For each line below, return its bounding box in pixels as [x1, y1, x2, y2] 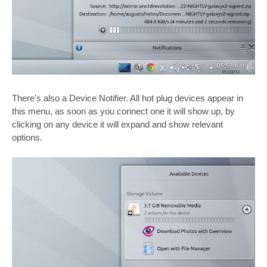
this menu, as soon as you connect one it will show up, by [12, 105, 235, 116]
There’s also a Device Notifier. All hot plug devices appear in [12, 92, 243, 103]
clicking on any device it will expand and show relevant [12, 119, 223, 129]
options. [12, 132, 42, 142]
